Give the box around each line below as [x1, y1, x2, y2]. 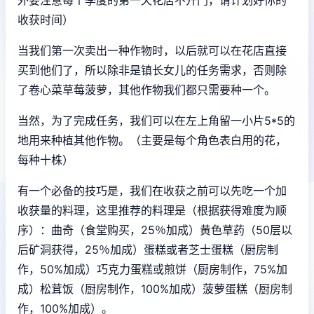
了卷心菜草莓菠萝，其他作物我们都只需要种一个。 [18, 82, 275, 97]
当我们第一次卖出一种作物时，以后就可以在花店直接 [18, 43, 287, 57]
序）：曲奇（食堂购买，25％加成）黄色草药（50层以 [18, 222, 292, 237]
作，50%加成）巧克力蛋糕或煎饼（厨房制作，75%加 [18, 261, 287, 276]
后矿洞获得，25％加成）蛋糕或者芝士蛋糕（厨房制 [18, 242, 278, 257]
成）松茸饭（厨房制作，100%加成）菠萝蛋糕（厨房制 [18, 281, 292, 296]
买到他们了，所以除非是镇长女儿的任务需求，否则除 [18, 62, 287, 77]
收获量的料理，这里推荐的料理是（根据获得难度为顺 [18, 203, 287, 217]
